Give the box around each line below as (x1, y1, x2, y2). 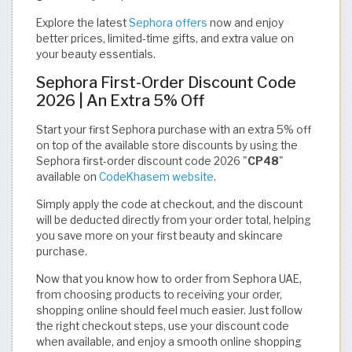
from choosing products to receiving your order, (36, 288, 282, 301)
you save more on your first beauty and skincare (36, 229, 283, 242)
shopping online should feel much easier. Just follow (36, 303, 302, 317)
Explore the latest (36, 16, 129, 29)
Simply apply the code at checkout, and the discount (36, 197, 302, 211)
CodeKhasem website (99, 170, 214, 183)
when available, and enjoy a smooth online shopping (36, 335, 302, 348)
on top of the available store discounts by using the (36, 138, 298, 152)
